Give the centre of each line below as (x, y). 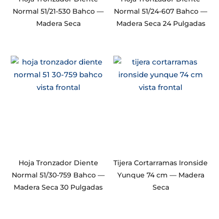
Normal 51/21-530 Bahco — (58, 11)
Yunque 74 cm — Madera (161, 175)
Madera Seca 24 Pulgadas (161, 24)
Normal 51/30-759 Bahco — (58, 175)
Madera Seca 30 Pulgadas (58, 187)
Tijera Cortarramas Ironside (161, 163)
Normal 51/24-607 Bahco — (161, 11)
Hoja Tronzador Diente (58, 163)
